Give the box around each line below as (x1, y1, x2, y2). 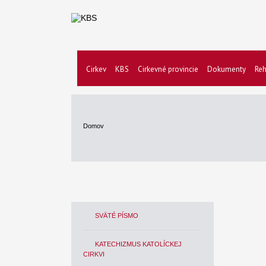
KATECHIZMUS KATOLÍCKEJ (95, 240, 182, 248)
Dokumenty (207, 64, 246, 74)
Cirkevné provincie (138, 64, 198, 74)
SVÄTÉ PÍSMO (95, 212, 138, 219)
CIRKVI (83, 251, 104, 258)
